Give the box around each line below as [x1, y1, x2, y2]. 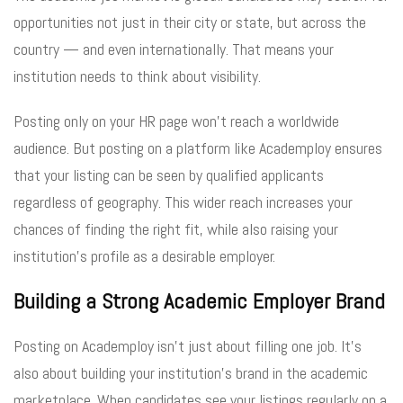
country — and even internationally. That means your [13, 38, 334, 59]
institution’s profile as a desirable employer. [13, 245, 275, 266]
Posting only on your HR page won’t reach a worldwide [13, 110, 339, 131]
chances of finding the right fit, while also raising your [13, 218, 338, 239]
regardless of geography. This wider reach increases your [13, 191, 353, 212]
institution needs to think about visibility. [13, 65, 261, 86]
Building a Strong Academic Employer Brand [13, 286, 385, 315]
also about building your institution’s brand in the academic [13, 362, 368, 383]
